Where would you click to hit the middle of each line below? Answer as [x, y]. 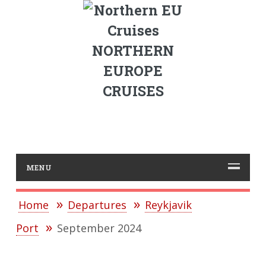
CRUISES [133, 91]
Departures [97, 205]
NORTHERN [133, 50]
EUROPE [133, 71]
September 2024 [99, 228]
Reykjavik [169, 205]
